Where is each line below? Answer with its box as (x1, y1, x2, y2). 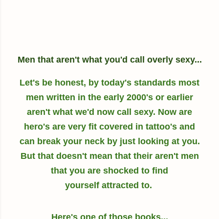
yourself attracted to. (65, 180, 154, 191)
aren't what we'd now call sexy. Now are (27, 107, 192, 117)
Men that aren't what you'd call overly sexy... (17, 55, 202, 65)
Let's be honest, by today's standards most (20, 78, 199, 88)
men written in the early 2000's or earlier (26, 92, 193, 103)
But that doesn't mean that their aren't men (20, 151, 199, 161)
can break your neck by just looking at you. (19, 136, 200, 147)
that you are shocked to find (51, 166, 168, 176)
